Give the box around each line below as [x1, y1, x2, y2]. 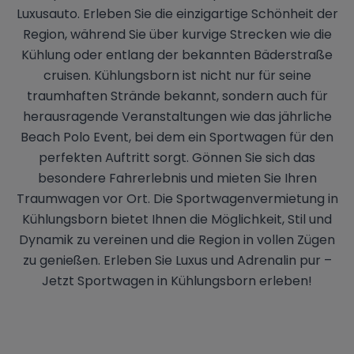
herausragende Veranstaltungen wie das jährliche [22, 107, 332, 126]
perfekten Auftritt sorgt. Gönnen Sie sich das [39, 149, 315, 167]
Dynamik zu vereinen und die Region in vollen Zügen [19, 231, 335, 249]
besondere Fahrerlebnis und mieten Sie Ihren [37, 169, 317, 187]
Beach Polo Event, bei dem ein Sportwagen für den [21, 128, 333, 146]
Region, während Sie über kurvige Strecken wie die [22, 25, 332, 43]
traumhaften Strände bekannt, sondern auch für [26, 87, 328, 105]
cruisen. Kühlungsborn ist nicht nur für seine [43, 66, 311, 85]
